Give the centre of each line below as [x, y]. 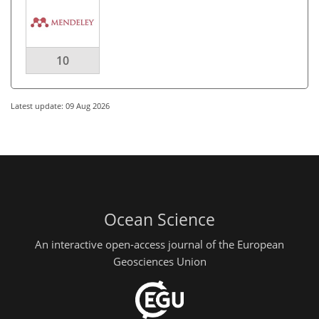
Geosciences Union [159, 261]
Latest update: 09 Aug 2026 [60, 105]
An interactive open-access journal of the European [159, 244]
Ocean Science [159, 219]
